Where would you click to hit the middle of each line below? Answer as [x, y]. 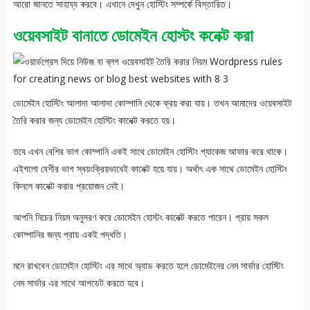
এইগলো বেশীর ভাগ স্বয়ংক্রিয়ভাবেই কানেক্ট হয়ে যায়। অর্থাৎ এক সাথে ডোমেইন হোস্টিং [150, 169]
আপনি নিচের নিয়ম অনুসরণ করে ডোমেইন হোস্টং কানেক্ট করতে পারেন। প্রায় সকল [140, 217]
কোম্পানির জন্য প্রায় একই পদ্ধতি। [70, 235]
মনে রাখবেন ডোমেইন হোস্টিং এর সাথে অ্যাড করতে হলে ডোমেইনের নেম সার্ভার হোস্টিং [148, 266]
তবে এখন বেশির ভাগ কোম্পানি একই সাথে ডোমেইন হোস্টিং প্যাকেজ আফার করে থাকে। [150, 152]
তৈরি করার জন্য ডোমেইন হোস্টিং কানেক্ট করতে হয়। [94, 120]
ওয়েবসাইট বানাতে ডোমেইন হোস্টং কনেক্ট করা [133, 35]
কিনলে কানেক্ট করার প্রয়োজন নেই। [69, 186]
